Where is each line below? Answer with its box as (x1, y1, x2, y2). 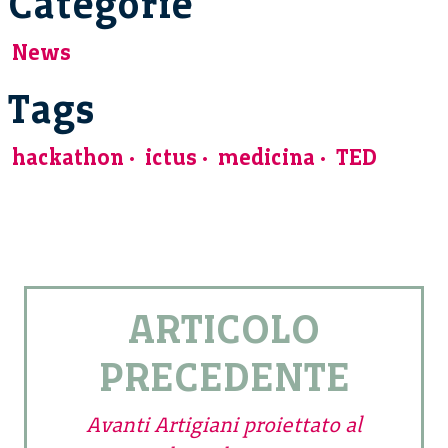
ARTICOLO (128, 304, 320, 353)
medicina (218, 144, 315, 172)
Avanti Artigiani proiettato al (86, 411, 362, 437)
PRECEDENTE (98, 352, 350, 401)
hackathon (12, 144, 124, 172)
